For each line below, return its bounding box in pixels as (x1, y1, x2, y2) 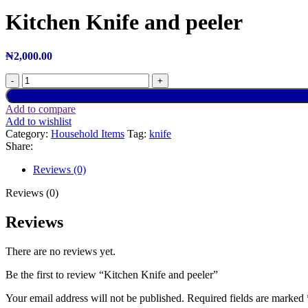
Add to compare (5, 102, 76, 115)
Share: (5, 140, 33, 152)
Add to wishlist (5, 115, 71, 127)
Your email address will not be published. (5, 291, 184, 304)
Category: (5, 127, 48, 140)
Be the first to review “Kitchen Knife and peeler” (5, 268, 218, 280)
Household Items (51, 127, 124, 140)
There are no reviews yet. (5, 245, 115, 257)
